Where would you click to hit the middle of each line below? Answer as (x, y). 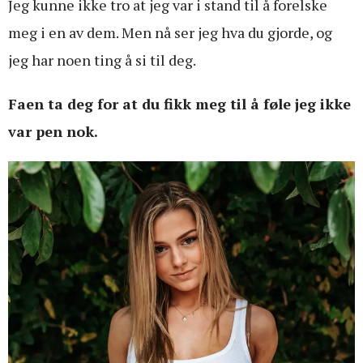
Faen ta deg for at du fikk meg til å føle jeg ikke (179, 103)
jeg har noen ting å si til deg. (102, 60)
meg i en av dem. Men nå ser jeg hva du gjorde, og (170, 32)
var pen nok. (53, 131)
